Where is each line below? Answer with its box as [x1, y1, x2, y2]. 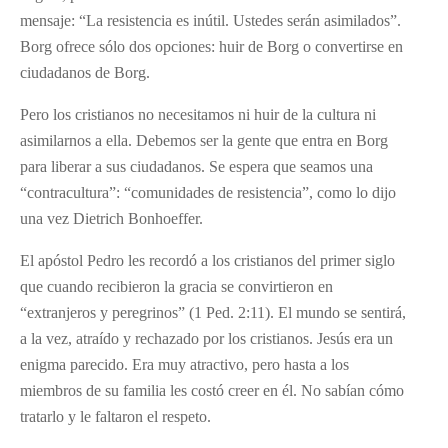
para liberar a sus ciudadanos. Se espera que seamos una [20, 157, 373, 175]
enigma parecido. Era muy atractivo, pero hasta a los [20, 355, 349, 373]
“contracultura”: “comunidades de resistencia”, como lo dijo [20, 183, 396, 201]
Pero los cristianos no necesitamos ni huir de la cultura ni [20, 105, 376, 123]
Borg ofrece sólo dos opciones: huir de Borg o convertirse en [20, 37, 403, 55]
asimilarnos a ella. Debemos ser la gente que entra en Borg [20, 131, 388, 149]
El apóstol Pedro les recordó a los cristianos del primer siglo [20, 251, 395, 269]
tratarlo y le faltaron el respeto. [20, 407, 211, 425]
